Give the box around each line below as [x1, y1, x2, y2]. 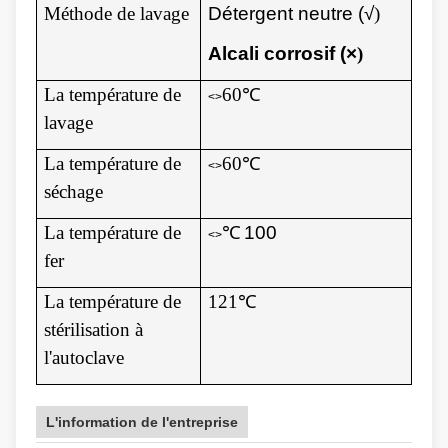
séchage [44, 180, 104, 202]
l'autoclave [44, 346, 125, 368]
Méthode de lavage [44, 2, 190, 24]
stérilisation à [44, 318, 144, 340]
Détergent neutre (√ [208, 2, 375, 24]
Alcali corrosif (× [208, 42, 358, 64]
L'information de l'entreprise [46, 413, 238, 430]
